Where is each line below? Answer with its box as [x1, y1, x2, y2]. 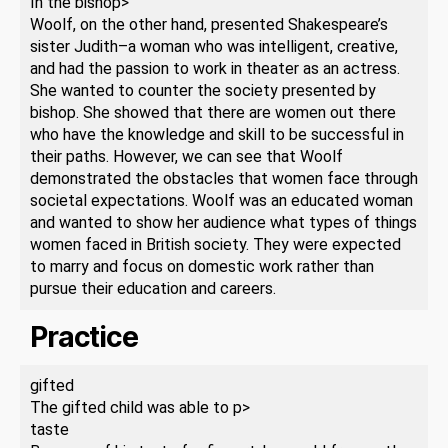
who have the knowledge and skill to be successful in [30, 124, 404, 144]
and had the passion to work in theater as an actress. [30, 58, 400, 78]
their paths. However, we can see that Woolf [30, 146, 343, 166]
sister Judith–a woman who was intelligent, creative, [30, 36, 398, 56]
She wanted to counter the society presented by [30, 80, 376, 100]
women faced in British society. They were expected [30, 234, 401, 254]
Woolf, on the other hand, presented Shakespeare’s [30, 14, 388, 34]
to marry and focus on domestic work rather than [30, 256, 374, 276]
